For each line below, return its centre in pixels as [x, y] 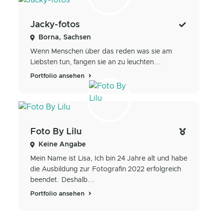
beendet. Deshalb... [63, 180]
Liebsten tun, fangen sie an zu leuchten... [96, 62]
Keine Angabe [62, 145]
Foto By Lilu [56, 132]
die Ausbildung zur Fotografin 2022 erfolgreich [106, 170]
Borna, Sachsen [65, 37]
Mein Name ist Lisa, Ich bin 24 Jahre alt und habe [109, 159]
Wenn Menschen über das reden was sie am [101, 51]
